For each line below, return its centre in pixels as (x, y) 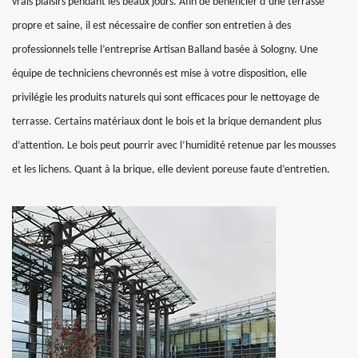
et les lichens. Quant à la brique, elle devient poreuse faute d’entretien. (171, 170)
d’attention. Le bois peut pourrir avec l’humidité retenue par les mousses (174, 146)
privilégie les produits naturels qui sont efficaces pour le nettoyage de (166, 98)
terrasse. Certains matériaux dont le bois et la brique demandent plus (167, 122)
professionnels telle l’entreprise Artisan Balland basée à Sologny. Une (165, 50)
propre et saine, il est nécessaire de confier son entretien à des (151, 26)
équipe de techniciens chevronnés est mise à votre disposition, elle (159, 74)
